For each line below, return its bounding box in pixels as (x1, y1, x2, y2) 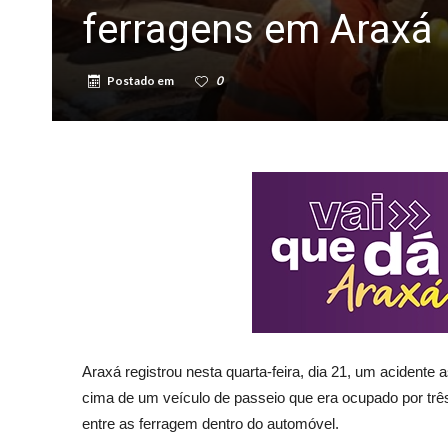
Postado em (107, 73, 176, 88)
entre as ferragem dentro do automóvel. (82, 415, 339, 432)
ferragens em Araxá (82, 6, 433, 53)
